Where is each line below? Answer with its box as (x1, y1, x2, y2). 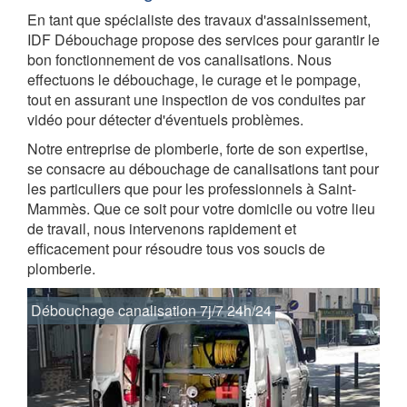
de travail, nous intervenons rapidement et (27, 217, 296, 239)
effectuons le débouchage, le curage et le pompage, (27, 68, 361, 90)
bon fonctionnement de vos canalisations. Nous (27, 48, 332, 70)
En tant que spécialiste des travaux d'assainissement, (27, 8, 371, 30)
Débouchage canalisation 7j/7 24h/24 (31, 299, 272, 321)
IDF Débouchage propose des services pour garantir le (27, 28, 380, 50)
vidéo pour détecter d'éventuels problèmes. (27, 108, 303, 130)
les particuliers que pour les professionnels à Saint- (27, 177, 356, 199)
